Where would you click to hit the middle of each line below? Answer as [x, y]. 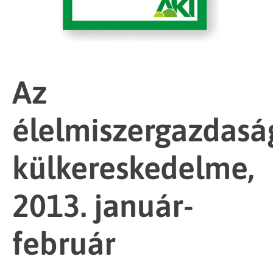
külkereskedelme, [133, 168]
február [64, 243]
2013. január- [103, 205]
